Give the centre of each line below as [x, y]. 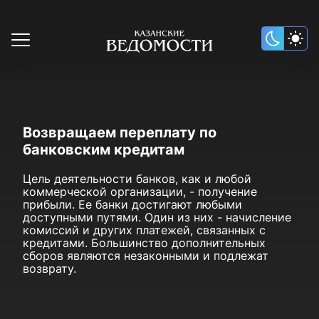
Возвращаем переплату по [120, 132]
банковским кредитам [104, 150]
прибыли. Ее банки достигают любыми [132, 204]
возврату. [49, 268]
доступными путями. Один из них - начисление [157, 217]
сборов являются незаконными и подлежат [146, 256]
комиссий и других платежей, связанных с [144, 230]
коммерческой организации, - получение [140, 192]
